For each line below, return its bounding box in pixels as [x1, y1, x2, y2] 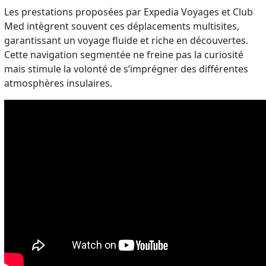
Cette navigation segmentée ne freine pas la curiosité [4, 47, 244, 61]
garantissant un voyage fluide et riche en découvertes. [4, 33, 249, 47]
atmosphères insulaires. [4, 76, 113, 90]
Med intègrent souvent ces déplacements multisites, [4, 19, 240, 33]
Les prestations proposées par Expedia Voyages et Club [4, 5, 254, 18]
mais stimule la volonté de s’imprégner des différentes [4, 62, 249, 75]
